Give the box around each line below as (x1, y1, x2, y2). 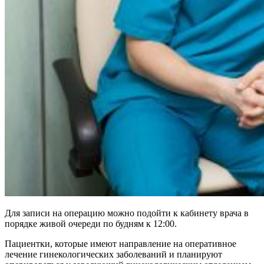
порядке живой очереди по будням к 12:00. (5, 218, 177, 229)
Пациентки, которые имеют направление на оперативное (5, 238, 236, 249)
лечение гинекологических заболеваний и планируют (5, 249, 222, 259)
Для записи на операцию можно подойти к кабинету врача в (5, 207, 249, 218)
